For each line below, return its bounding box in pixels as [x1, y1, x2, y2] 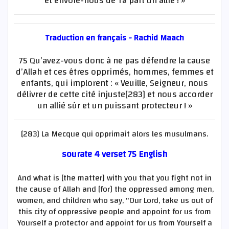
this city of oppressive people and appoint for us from [18, 204, 211, 220]
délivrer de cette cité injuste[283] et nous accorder [16, 86, 213, 103]
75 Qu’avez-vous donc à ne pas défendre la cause [19, 53, 210, 70]
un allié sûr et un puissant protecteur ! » [37, 98, 192, 114]
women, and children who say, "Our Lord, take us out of [16, 193, 213, 209]
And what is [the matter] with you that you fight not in [17, 170, 212, 186]
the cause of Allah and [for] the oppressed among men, [15, 181, 214, 197]
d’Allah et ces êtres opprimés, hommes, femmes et [15, 64, 214, 81]
